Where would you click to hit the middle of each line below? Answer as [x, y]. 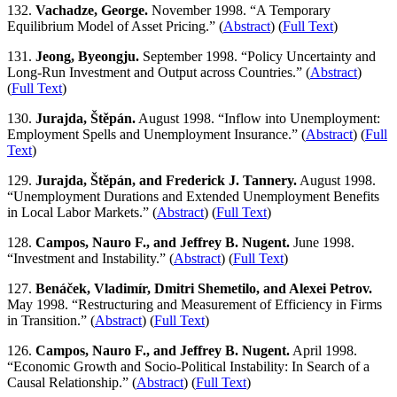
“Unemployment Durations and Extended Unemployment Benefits [193, 197]
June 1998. [322, 243]
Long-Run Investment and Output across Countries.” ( [159, 73]
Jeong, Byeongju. [87, 57]
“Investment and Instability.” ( [90, 259]
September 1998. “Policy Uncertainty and [257, 57]
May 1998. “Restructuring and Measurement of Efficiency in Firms [195, 305]
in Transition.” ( [51, 321]
